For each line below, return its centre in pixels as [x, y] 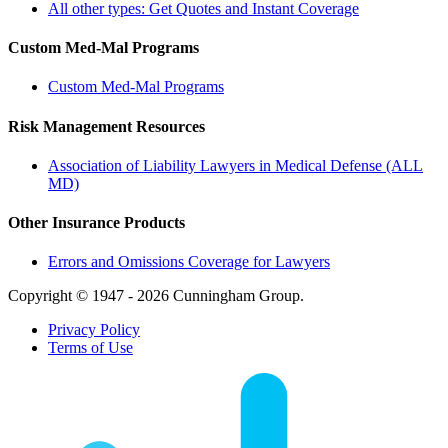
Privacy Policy [94, 330]
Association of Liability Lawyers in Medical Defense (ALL [235, 165]
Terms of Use [90, 348]
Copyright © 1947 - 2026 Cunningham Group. [156, 296]
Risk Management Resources [106, 126]
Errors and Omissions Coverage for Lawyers [189, 262]
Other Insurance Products [96, 223]
